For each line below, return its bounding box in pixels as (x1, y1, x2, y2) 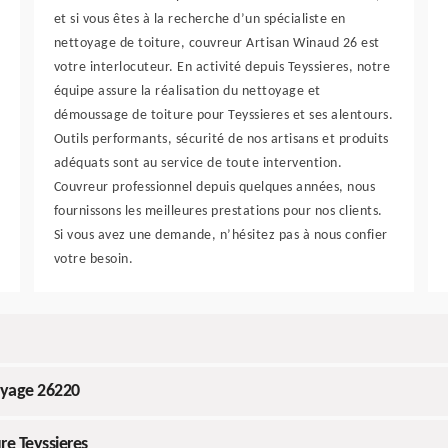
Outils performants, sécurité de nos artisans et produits (53, 132, 389, 148)
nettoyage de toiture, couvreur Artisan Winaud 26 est (53, 36, 380, 52)
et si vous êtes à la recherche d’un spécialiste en (53, 12, 346, 28)
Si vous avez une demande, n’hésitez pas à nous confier (53, 228, 388, 244)
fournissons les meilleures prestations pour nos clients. (53, 204, 383, 220)
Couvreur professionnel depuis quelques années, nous (53, 180, 376, 196)
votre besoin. (53, 252, 134, 268)
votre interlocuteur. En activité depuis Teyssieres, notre (53, 60, 391, 76)
